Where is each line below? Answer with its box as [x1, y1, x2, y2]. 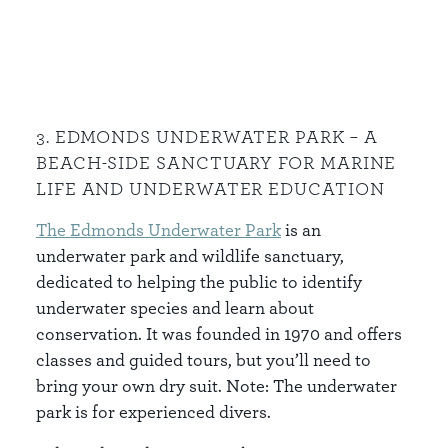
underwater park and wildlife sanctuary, [36, 245, 344, 266]
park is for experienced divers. [36, 401, 271, 422]
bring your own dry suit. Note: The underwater [36, 375, 397, 396]
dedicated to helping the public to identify [36, 271, 362, 292]
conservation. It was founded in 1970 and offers [36, 323, 402, 344]
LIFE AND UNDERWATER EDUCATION [36, 177, 385, 199]
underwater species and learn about [36, 297, 314, 318]
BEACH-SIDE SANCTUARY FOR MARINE [36, 151, 397, 173]
